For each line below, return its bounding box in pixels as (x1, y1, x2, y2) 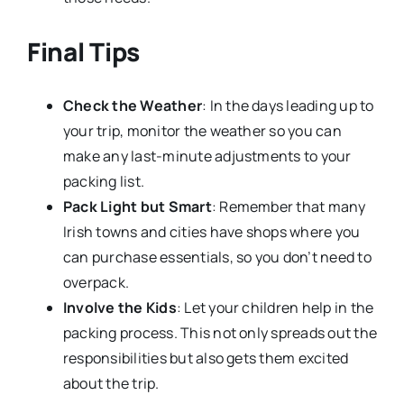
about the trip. (62, 372, 160, 393)
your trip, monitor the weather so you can (62, 120, 342, 141)
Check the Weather (62, 95, 203, 115)
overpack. (62, 271, 130, 292)
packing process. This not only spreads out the (62, 322, 378, 343)
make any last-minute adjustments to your (62, 145, 352, 166)
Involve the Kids (62, 297, 177, 317)
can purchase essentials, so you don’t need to (62, 246, 372, 267)
